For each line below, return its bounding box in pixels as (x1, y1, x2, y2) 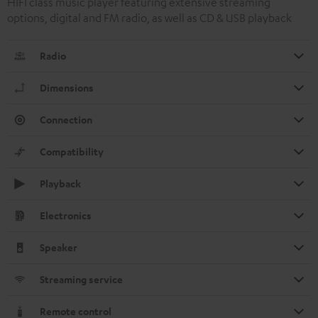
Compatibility (40, 144, 104, 158)
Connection (40, 112, 92, 126)
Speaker (40, 240, 77, 254)
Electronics (40, 208, 92, 222)
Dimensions (40, 80, 94, 94)
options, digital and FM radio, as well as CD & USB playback (7, 10, 292, 25)
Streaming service (40, 272, 123, 286)
